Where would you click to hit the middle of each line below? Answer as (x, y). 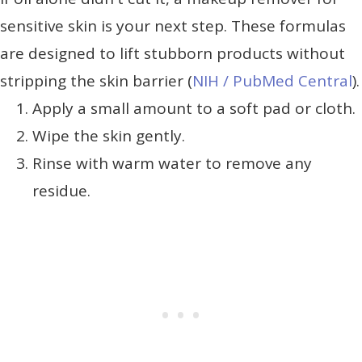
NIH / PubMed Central (272, 81)
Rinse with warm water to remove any (172, 164)
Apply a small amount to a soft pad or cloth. (194, 109)
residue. (61, 191)
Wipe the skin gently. (109, 136)
